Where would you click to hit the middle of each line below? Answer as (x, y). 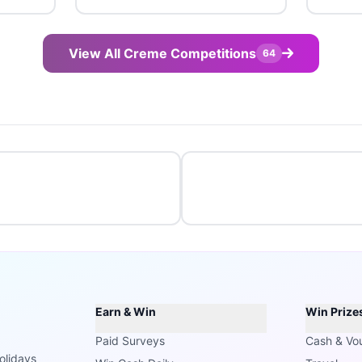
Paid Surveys (130, 341)
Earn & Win (126, 311)
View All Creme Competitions (162, 53)
